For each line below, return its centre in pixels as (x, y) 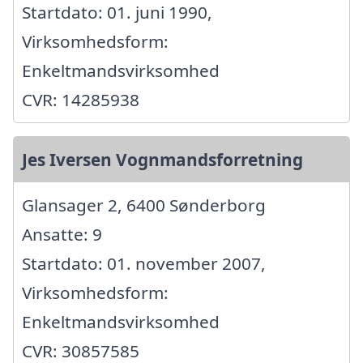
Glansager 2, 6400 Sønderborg (144, 205)
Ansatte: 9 (62, 234)
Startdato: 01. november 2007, (144, 263)
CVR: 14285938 (81, 99)
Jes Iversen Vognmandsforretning (162, 159)
